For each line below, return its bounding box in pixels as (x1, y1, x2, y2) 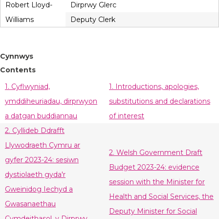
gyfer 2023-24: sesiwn (5, 155, 79, 165)
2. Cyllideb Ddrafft (5, 126, 65, 135)
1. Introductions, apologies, (109, 82, 199, 91)
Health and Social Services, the (109, 192, 214, 201)
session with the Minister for (109, 177, 205, 187)
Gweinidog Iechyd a (5, 185, 73, 194)
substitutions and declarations (109, 97, 210, 106)
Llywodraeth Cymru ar (5, 141, 80, 150)
